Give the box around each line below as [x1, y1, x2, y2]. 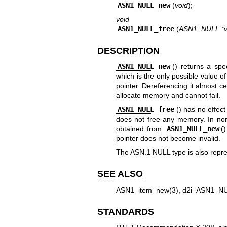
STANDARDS [97, 206, 154, 217]
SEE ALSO [97, 169, 143, 179]
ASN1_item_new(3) [116, 185, 178, 194]
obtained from [116, 124, 165, 133]
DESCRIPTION [97, 45, 160, 56]
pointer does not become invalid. [116, 134, 220, 142]
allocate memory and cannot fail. [116, 91, 220, 100]
